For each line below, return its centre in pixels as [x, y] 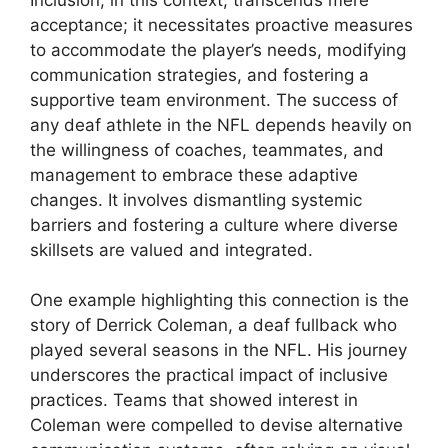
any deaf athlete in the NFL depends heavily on [221, 124]
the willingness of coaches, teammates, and [207, 149]
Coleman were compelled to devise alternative [216, 425]
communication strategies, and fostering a [199, 74]
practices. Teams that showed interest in [194, 400]
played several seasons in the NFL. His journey [218, 350]
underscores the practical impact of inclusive [209, 375]
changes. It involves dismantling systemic [196, 199]
